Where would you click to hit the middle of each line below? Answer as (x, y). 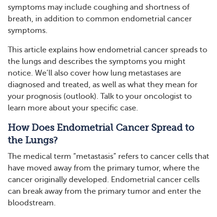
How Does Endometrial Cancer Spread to (101, 128)
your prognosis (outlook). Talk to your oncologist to (100, 96)
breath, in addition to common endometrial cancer (100, 19)
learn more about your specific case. (73, 108)
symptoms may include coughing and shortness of (99, 7)
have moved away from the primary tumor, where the (104, 168)
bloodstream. (32, 203)
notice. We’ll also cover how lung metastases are (94, 73)
